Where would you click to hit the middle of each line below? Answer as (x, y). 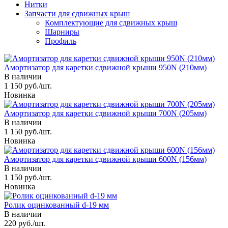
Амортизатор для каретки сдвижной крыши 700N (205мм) (105, 113)
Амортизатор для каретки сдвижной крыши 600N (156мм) (105, 159)
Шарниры (62, 32)
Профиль (61, 41)
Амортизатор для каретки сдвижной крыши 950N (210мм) (105, 67)
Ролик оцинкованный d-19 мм (56, 205)
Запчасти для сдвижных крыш (77, 13)
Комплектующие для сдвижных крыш (111, 22)
